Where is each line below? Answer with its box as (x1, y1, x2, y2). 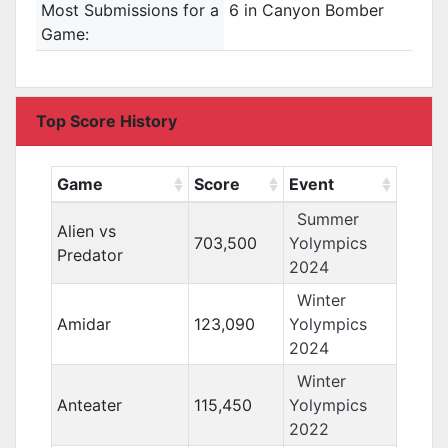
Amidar (56, 314, 111, 334)
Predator (56, 245, 123, 265)
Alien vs (56, 221, 116, 241)
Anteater (56, 395, 122, 415)
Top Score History (36, 111, 177, 131)
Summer (296, 209, 359, 229)
